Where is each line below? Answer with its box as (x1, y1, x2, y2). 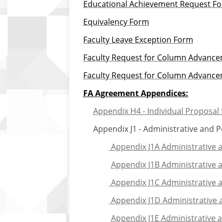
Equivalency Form (83, 16, 149, 27)
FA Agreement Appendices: (83, 87, 188, 99)
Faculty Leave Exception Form (83, 34, 193, 45)
